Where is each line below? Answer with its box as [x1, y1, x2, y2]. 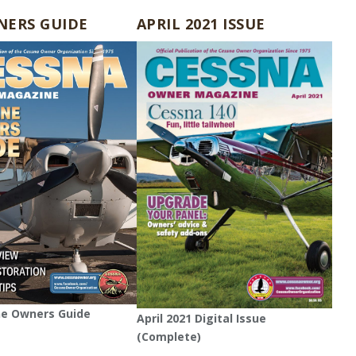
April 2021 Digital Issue [136, 310, 266, 326]
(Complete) [136, 328, 201, 344]
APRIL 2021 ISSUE [136, 14, 265, 34]
